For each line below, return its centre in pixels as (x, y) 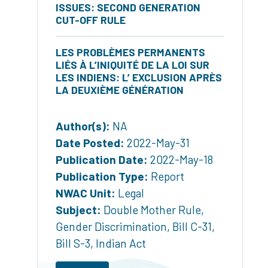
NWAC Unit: (86, 193)
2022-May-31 (157, 143)
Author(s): (83, 126)
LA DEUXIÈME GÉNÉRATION (120, 90)
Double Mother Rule (152, 210)
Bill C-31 (192, 227)
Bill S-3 (73, 243)
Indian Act (121, 243)
